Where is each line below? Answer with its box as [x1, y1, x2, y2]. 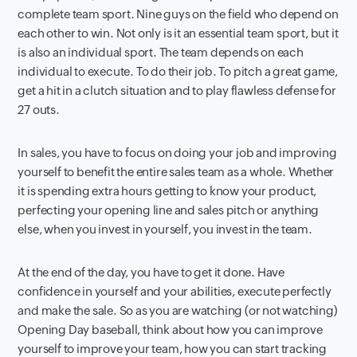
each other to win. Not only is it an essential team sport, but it [18, 26, 339, 41]
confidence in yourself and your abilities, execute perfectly [18, 284, 331, 299]
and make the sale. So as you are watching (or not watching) [18, 304, 337, 318]
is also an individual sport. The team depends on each [18, 45, 304, 60]
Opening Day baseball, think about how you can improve [18, 323, 323, 337]
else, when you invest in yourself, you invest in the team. [18, 222, 312, 237]
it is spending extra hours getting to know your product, [18, 184, 317, 198]
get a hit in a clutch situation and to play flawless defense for [18, 84, 336, 98]
